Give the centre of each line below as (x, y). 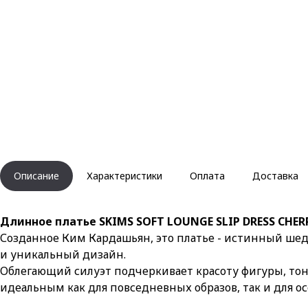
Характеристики (124, 176)
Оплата (207, 176)
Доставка (275, 176)
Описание (36, 176)
